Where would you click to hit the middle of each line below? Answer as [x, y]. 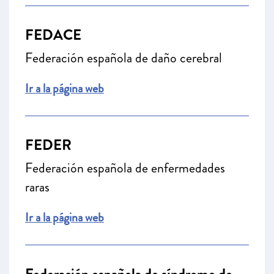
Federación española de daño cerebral [124, 58]
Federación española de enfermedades [125, 168]
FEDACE [53, 35]
